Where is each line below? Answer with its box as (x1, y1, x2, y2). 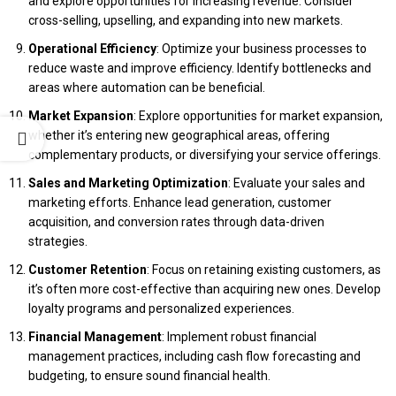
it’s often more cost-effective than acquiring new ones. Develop (28, 282, 381, 296)
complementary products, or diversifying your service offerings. (28, 148, 381, 162)
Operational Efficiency (28, 42, 156, 56)
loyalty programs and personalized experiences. (28, 301, 294, 316)
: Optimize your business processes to (156, 42, 367, 56)
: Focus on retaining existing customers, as (147, 263, 381, 277)
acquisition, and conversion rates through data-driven (28, 215, 324, 229)
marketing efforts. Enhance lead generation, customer (28, 195, 331, 209)
